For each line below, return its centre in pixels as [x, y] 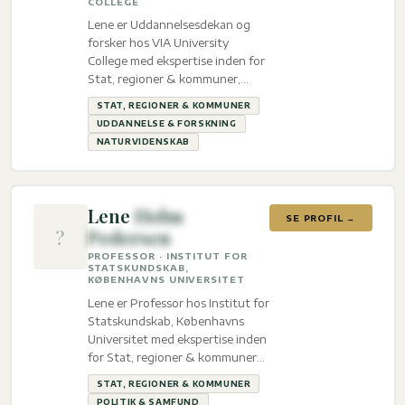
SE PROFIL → [321, 217]
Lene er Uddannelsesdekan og [169, 25]
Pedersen [129, 237]
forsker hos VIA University [158, 43]
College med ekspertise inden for [176, 61]
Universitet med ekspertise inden [177, 339]
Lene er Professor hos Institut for [178, 302]
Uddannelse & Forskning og [163, 97]
